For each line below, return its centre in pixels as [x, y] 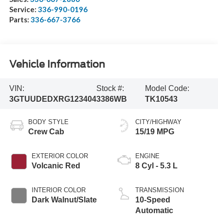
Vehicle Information [57, 64]
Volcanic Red [56, 166]
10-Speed [153, 200]
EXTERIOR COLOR [60, 156]
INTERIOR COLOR [58, 190]
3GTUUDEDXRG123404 [53, 99]
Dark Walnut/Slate [64, 200]
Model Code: [167, 88]
